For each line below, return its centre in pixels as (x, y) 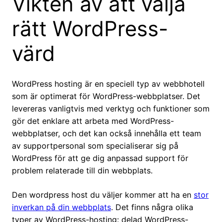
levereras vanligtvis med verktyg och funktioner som (111, 109)
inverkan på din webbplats (61, 207)
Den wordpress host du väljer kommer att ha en (103, 195)
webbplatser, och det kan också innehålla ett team (107, 134)
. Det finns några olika (152, 207)
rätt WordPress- (90, 29)
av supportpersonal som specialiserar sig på (95, 146)
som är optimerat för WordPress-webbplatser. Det (106, 96)
